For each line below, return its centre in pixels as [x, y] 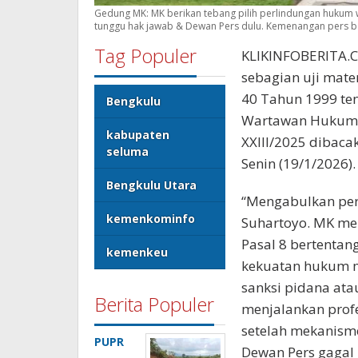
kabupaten [138, 134]
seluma [127, 151]
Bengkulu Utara [151, 185]
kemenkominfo [151, 218]
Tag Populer [145, 55]
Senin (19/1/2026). [298, 163]
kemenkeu [137, 252]
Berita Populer [154, 304]
